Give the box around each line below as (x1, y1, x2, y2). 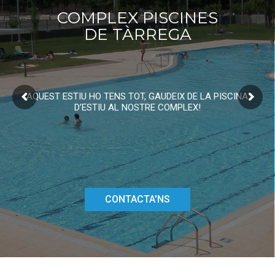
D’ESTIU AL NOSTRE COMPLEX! (74, 102, 201, 113)
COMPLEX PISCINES (57, 8, 218, 28)
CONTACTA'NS (105, 193, 170, 205)
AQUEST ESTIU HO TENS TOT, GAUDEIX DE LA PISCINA (26, 91, 248, 102)
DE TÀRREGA (83, 25, 192, 44)
